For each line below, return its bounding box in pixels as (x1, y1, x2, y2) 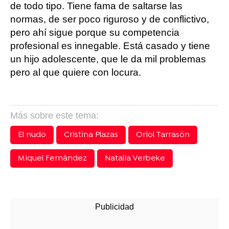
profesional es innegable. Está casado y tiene (10, 40, 210, 51)
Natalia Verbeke (105, 153, 165, 164)
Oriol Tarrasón (136, 130, 190, 140)
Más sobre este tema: (10, 110, 99, 121)
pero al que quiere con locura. (10, 67, 141, 78)
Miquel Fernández (18, 153, 87, 164)
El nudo (18, 130, 46, 140)
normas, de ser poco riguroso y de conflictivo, (10, 14, 209, 25)
